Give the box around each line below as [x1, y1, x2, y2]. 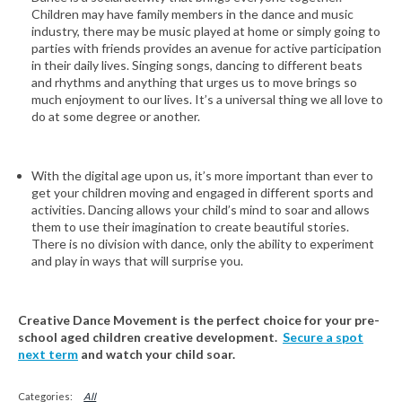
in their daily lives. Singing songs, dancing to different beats [31, 57, 363, 73]
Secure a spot [283, 328, 363, 345]
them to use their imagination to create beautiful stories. [31, 218, 349, 234]
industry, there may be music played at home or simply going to [31, 22, 380, 39]
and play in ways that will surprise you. [31, 252, 243, 268]
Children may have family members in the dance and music [31, 5, 354, 22]
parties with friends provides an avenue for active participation [31, 39, 381, 56]
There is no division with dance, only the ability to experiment [31, 235, 374, 251]
